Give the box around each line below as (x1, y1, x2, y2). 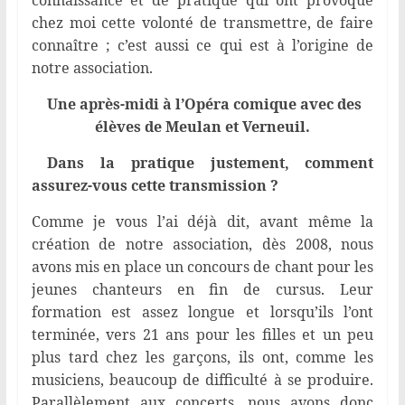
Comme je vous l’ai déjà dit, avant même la (31, 212, 374, 232)
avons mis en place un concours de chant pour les (31, 257, 374, 278)
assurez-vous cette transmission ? (31, 175, 278, 196)
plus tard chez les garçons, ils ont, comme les (31, 347, 374, 368)
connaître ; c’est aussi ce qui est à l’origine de (31, 35, 374, 56)
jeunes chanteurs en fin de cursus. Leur (31, 279, 374, 300)
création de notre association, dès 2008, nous (31, 234, 374, 255)
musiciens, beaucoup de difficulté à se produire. (31, 370, 374, 391)
